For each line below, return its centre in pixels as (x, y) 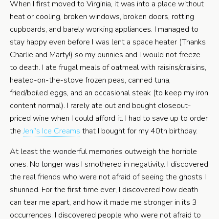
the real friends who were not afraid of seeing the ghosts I (108, 177)
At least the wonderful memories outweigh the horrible (103, 152)
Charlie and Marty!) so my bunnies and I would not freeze (105, 55)
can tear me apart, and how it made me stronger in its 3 (103, 202)
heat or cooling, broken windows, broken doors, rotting (102, 17)
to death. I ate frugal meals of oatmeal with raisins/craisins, (108, 67)
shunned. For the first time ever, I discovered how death (104, 190)
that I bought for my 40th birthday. (139, 131)
